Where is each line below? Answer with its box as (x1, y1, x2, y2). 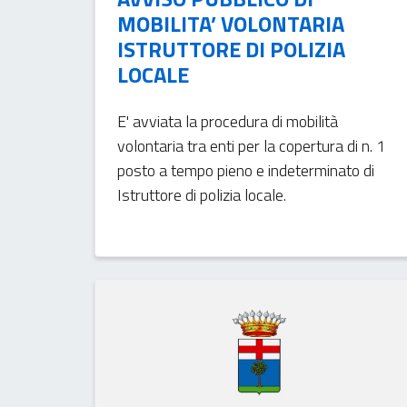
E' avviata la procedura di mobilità (116, 108, 338, 134)
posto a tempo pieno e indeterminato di (116, 157, 374, 183)
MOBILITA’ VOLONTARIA (116, 6, 344, 40)
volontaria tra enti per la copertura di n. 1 (116, 133, 385, 158)
